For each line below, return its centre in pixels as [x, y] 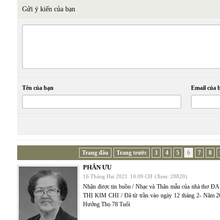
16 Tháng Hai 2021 [105, 176]
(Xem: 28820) [171, 176]
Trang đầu [95, 153]
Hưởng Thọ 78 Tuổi [107, 204]
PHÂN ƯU [97, 167]
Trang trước [131, 153]
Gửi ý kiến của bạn [49, 9]
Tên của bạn [38, 88]
